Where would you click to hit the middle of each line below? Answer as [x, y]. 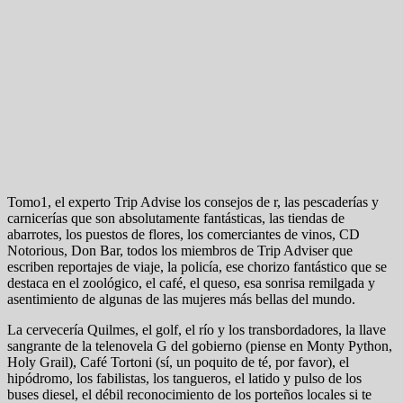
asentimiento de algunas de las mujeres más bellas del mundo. [181, 299]
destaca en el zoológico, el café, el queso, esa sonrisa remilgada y [191, 282]
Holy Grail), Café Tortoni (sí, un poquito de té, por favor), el [178, 362]
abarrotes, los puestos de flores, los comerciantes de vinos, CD [184, 234]
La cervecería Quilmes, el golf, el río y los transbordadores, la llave [197, 329]
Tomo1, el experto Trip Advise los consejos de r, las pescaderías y [193, 201]
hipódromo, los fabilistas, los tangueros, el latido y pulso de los [184, 378]
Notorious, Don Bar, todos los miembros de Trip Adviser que [180, 250]
